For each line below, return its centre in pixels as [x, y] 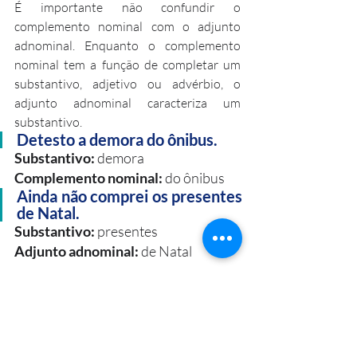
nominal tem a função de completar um [127, 65]
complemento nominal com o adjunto [127, 26]
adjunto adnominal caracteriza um [127, 103]
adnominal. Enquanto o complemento [127, 45]
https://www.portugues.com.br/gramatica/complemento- [109, 319]
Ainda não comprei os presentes [129, 196]
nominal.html [36, 334]
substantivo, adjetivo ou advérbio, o [127, 84]
